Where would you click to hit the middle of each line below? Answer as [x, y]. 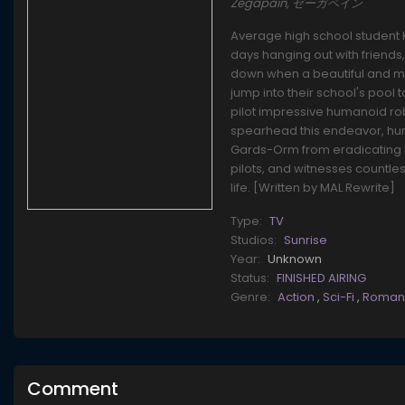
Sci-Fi [340, 297]
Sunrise [306, 240]
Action [298, 297]
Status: [250, 278]
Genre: [251, 297]
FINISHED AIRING [322, 278]
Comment [73, 389]
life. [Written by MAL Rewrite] [313, 188]
